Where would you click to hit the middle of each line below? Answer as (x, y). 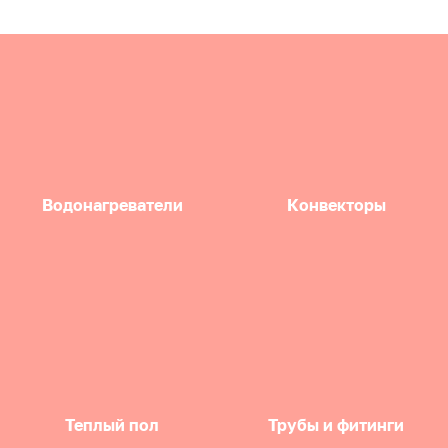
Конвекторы (336, 204)
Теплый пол (112, 424)
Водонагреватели (112, 204)
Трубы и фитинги (336, 424)
